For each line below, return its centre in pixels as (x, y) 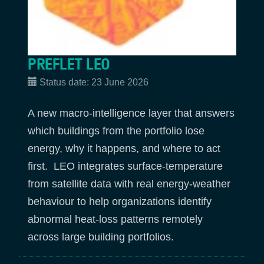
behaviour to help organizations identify (120, 202)
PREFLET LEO (69, 64)
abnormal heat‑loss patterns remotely (115, 220)
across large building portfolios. (102, 237)
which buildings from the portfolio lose (116, 131)
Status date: (65, 82)
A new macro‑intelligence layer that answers (131, 113)
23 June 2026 (120, 82)
